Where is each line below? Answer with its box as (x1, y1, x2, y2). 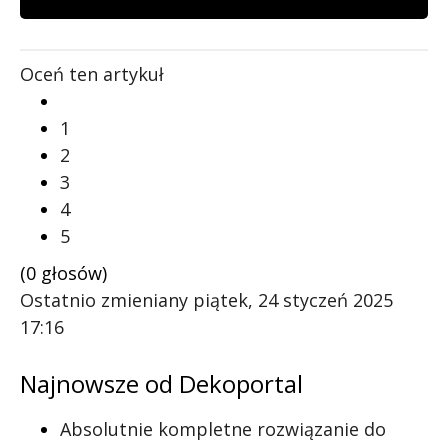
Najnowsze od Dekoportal (20, 366, 303, 400)
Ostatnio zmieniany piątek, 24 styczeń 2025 (20, 287, 393, 312)
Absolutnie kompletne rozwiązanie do (60, 416, 386, 441)
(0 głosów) (20, 260, 107, 285)
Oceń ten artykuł (20, 61, 164, 86)
